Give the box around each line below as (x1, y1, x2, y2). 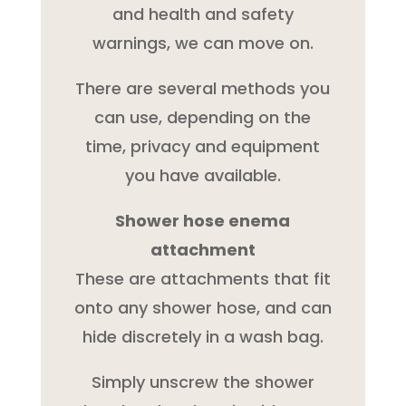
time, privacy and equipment (85, 134, 321, 158)
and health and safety (111, 2, 294, 25)
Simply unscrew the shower (91, 370, 314, 393)
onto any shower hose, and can (73, 295, 332, 319)
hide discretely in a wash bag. (82, 324, 324, 348)
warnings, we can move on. (92, 31, 314, 54)
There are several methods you (75, 76, 331, 100)
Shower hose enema (115, 208, 291, 232)
